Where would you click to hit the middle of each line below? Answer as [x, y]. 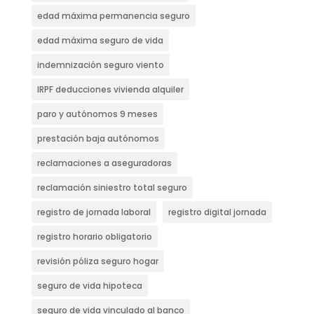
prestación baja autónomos [98, 139]
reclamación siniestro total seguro [112, 188]
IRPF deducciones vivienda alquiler [110, 90]
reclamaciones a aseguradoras [104, 163]
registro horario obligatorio [94, 237]
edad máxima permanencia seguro [113, 16]
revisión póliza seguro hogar [97, 261]
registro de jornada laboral [94, 212]
